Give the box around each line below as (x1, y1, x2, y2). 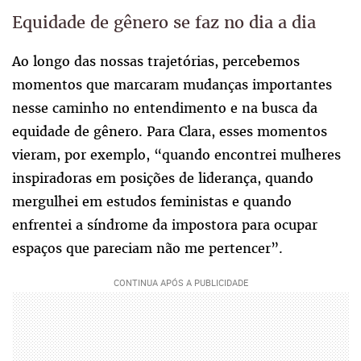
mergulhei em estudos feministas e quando (12, 193, 292, 211)
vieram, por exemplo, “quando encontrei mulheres (12, 146, 341, 164)
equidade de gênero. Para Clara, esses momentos (12, 122, 327, 141)
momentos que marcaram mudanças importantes (12, 76, 332, 94)
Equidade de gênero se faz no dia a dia (12, 11, 316, 34)
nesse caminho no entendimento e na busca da (12, 99, 317, 118)
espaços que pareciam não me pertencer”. (12, 239, 287, 258)
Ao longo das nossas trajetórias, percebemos (12, 52, 300, 71)
